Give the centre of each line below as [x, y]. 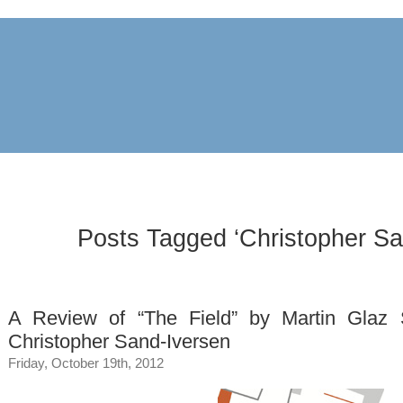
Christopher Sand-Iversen [119, 341]
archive [33, 174]
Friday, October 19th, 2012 [86, 363]
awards [125, 174]
